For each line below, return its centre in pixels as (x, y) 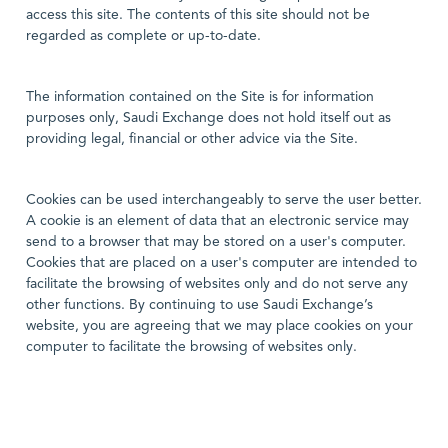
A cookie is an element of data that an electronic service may (217, 221)
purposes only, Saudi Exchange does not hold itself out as (208, 118)
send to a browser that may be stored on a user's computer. (216, 242)
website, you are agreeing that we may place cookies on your (219, 326)
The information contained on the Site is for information (200, 97)
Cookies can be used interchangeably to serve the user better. (224, 200)
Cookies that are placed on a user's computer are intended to (221, 263)
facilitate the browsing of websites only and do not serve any (217, 284)
